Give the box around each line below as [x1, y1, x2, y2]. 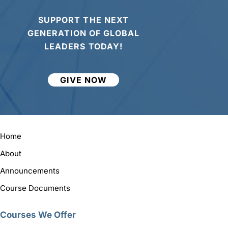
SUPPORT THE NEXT [38, 14, 129, 25]
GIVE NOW [60, 74, 107, 85]
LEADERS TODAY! [44, 41, 123, 51]
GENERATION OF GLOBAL [27, 27, 140, 38]
